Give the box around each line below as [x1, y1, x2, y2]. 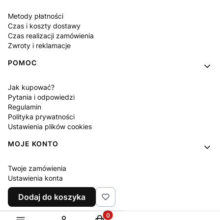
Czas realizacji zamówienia [8, 31, 94, 40]
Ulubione [8, 183, 36, 192]
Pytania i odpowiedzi [8, 92, 75, 101]
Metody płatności [8, 11, 63, 20]
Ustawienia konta [8, 173, 63, 182]
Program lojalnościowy [8, 193, 80, 202]
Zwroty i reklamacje [8, 41, 71, 50]
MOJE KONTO [8, 139, 58, 148]
